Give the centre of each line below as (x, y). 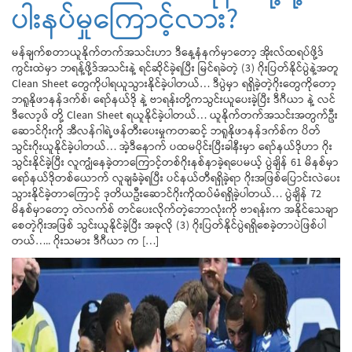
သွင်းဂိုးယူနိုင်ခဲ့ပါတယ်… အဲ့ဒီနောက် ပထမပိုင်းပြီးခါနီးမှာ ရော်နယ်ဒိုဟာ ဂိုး (172, 148)
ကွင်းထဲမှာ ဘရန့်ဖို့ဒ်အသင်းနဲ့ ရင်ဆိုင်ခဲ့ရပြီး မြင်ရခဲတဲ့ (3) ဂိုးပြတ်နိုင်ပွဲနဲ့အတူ (175, 69)
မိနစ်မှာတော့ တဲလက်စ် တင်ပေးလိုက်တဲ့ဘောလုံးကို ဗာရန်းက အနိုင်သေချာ (175, 211)
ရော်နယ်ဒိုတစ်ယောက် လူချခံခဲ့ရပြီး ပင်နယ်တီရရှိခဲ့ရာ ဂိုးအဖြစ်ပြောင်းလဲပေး (176, 179)
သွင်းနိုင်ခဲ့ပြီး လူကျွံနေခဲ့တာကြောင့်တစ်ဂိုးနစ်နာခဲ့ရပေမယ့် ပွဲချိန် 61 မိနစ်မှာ (175, 163)
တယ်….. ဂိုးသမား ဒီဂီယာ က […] (85, 242)
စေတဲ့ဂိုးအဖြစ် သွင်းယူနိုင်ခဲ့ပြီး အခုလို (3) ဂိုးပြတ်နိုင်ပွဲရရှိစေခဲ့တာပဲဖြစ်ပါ (169, 226)
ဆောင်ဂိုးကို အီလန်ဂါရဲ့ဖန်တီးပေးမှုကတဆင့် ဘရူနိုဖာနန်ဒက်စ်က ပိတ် (166, 132)
